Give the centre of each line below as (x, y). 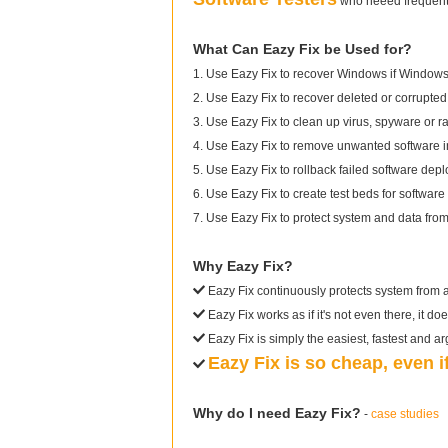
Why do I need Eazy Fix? (277, 413)
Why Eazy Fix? (243, 266)
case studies (405, 414)
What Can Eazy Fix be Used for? (302, 49)
